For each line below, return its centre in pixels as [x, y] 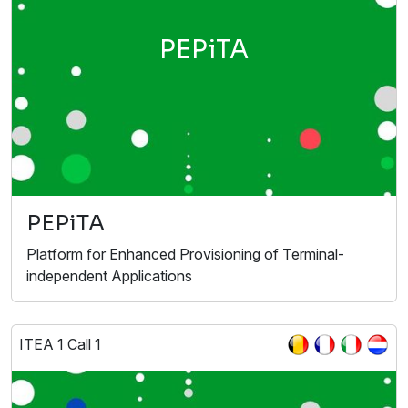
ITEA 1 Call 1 [60, 344]
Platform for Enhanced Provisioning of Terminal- [185, 254]
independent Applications [109, 275]
